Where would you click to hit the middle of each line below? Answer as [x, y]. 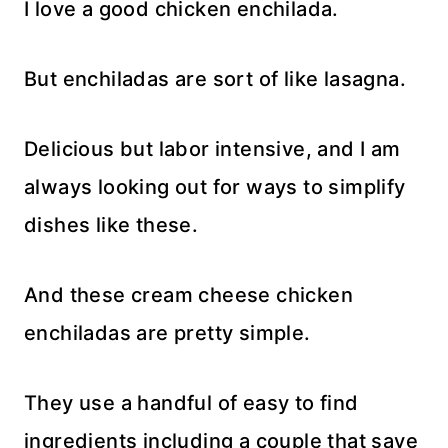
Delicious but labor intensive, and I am [212, 149]
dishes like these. [111, 225]
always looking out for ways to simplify [215, 187]
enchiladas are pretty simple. [167, 333]
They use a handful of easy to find [191, 403]
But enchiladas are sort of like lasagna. [215, 79]
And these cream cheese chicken [188, 295]
